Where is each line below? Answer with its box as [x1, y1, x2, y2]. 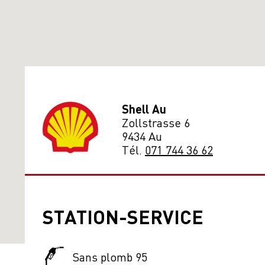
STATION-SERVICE [43, 202, 203, 230]
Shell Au [122, 100, 166, 117]
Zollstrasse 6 [122, 114, 190, 130]
